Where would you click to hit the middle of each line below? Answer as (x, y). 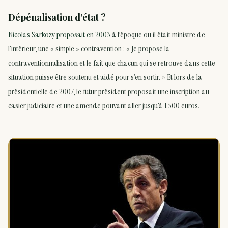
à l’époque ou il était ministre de (159, 34)
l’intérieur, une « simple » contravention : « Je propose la (89, 48)
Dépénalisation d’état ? (57, 17)
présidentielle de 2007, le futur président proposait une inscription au (109, 91)
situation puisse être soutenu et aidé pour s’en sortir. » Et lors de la (105, 77)
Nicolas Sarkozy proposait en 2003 (60, 34)
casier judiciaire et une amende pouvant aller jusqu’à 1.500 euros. (104, 105)
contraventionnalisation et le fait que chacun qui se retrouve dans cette (112, 63)
